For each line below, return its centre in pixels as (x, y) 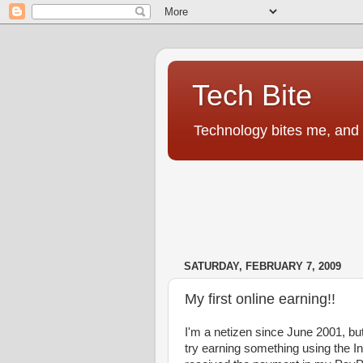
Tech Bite (252, 95)
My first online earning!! (260, 299)
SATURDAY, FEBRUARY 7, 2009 (263, 267)
